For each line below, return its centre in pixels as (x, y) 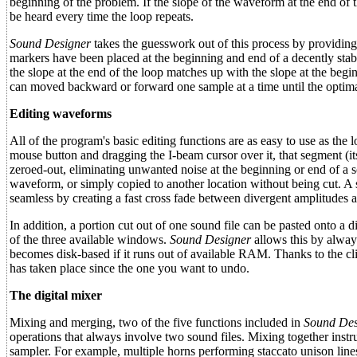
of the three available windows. (90, 239)
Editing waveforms (61, 114)
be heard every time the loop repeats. (102, 16)
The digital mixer (56, 295)
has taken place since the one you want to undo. (129, 268)
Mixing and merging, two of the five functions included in (157, 322)
